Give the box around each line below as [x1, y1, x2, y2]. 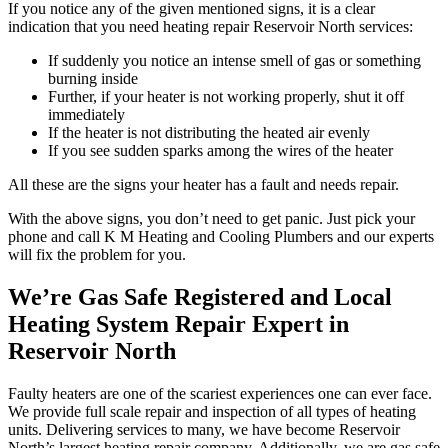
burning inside [48, 70, 138, 88]
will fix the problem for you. [8, 246, 186, 264]
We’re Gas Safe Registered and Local [8, 284, 392, 311]
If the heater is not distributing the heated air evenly [48, 124, 370, 142]
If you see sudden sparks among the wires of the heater [48, 142, 393, 160]
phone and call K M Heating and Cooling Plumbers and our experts [8, 228, 434, 246]
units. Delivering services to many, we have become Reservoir [8, 421, 400, 439]
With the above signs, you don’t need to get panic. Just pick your [8, 210, 415, 228]
